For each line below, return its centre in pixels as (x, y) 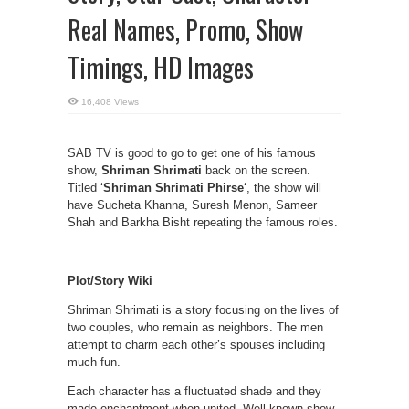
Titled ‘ (85, 188)
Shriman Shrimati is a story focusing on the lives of (203, 310)
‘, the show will (283, 188)
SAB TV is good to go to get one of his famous (192, 153)
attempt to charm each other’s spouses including (196, 345)
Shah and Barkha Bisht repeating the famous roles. (203, 222)
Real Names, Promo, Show (185, 30)
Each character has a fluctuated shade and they (194, 391)
